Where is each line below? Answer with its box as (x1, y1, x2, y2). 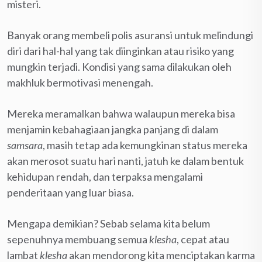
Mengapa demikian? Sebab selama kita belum (7, 216, 210, 230)
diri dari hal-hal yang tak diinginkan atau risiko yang (7, 44, 234, 57)
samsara (7, 138, 43, 151)
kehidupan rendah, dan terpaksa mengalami (7, 170, 203, 183)
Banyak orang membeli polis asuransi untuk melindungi (7, 28, 253, 42)
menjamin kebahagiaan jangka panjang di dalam (7, 122, 218, 136)
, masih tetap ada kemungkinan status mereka (43, 138, 247, 151)
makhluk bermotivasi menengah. (7, 75, 153, 89)
